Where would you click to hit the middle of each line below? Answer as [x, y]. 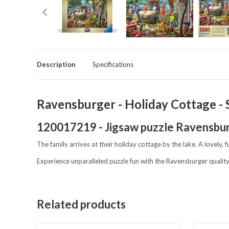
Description [56, 65]
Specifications [113, 65]
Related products [81, 204]
